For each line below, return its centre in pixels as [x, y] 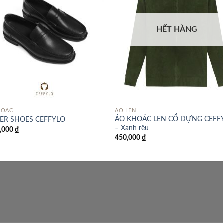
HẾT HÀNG [176, 30]
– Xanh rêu [132, 128]
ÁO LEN [126, 110]
